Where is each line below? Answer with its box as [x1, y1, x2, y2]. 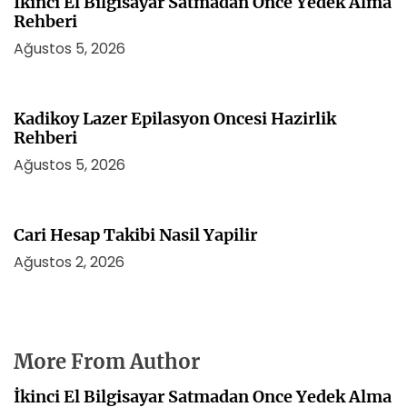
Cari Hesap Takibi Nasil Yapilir [14, 224, 257, 245]
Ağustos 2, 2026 [14, 252, 124, 273]
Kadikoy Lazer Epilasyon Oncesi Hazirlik [14, 108, 336, 129]
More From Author [14, 349, 200, 374]
